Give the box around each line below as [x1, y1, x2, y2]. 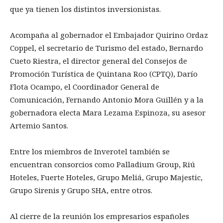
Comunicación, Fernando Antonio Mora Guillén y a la [10, 95, 204, 105]
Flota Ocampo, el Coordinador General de [10, 82, 159, 92]
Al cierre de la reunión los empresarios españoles [10, 211, 189, 222]
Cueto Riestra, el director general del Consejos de [10, 56, 187, 66]
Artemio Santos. [10, 120, 68, 131]
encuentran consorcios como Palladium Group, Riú [10, 159, 195, 170]
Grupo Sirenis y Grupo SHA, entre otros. [10, 185, 152, 196]
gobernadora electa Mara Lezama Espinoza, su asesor [10, 108, 206, 118]
